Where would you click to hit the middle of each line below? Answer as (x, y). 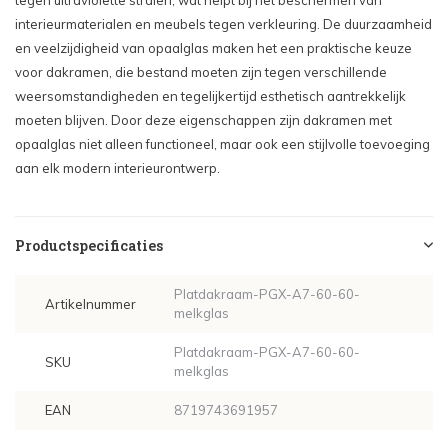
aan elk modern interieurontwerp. (117, 168)
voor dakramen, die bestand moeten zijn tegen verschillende (201, 72)
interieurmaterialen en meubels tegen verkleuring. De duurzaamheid (223, 24)
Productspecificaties (89, 245)
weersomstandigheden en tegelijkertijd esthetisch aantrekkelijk (210, 96)
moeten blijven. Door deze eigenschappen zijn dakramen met (203, 120)
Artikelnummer (90, 303)
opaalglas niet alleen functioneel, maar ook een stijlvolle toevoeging (222, 144)
